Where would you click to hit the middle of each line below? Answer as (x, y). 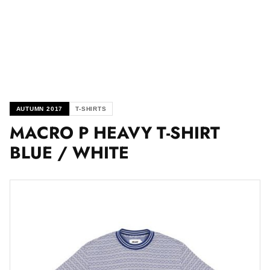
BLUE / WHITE (69, 153)
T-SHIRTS (91, 109)
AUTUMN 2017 (39, 109)
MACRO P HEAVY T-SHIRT (115, 133)
